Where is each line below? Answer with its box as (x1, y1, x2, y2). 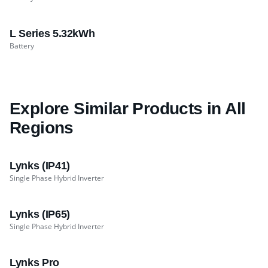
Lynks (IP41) (10, 160, 70, 172)
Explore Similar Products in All (10, 99, 246, 118)
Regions (10, 118, 74, 138)
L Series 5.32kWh (10, 28, 95, 40)
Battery (10, 41, 34, 51)
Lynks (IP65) (10, 208, 70, 221)
